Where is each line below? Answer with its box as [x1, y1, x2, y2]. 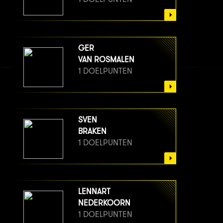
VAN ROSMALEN [78, 55, 134, 65]
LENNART [78, 187, 111, 197]
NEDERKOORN [78, 198, 130, 208]
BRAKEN [78, 126, 107, 136]
